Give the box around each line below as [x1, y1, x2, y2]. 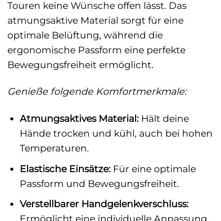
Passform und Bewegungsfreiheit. [19, 177, 179, 189]
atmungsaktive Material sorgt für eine [7, 14, 184, 26]
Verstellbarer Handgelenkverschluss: [19, 198, 188, 210]
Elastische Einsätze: [19, 162, 110, 175]
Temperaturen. [19, 142, 89, 154]
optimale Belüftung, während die [7, 29, 163, 41]
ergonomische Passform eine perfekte [7, 43, 185, 56]
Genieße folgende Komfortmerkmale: [7, 85, 186, 98]
